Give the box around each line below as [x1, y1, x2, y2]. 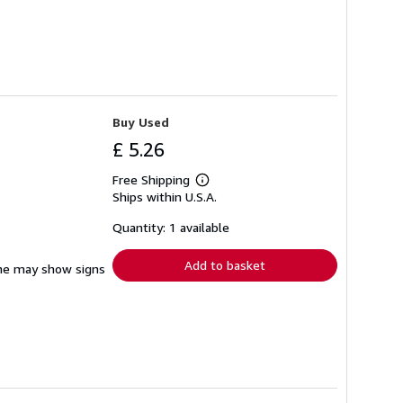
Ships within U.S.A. [112, 189, 217, 205]
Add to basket [184, 257, 265, 273]
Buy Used [112, 114, 169, 130]
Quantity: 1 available [112, 219, 229, 236]
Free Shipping [112, 172, 190, 188]
